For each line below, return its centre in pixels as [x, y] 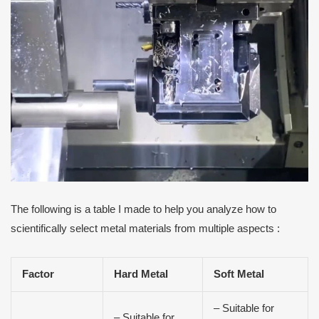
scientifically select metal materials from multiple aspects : [145, 228]
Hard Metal [141, 274]
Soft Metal [239, 274]
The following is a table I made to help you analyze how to [143, 209]
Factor [38, 274]
